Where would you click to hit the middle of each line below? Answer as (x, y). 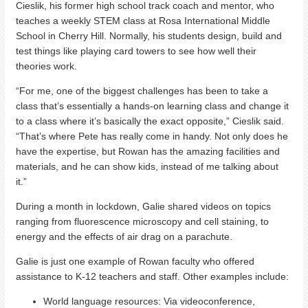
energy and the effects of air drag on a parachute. (127, 237)
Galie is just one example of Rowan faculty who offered (135, 262)
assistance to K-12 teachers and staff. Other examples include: (152, 277)
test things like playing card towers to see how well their (136, 51)
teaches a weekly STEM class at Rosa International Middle (143, 21)
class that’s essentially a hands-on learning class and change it (152, 106)
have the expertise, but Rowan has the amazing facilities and (148, 152)
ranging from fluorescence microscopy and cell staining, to (142, 222)
